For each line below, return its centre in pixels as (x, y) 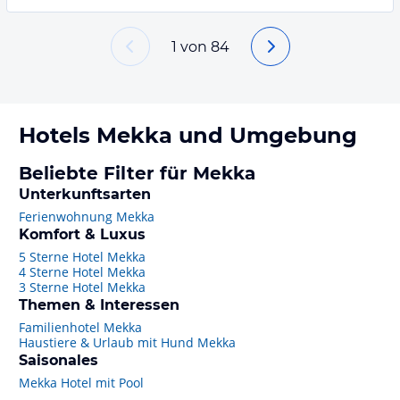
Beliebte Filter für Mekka (137, 173)
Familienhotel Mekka (80, 327)
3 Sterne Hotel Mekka (82, 287)
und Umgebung (265, 135)
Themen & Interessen (99, 305)
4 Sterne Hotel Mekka (82, 272)
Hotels (58, 135)
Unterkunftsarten (85, 194)
